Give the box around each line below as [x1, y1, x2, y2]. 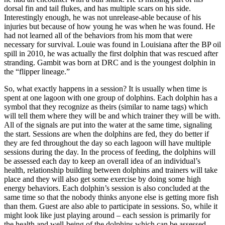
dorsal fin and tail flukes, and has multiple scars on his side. [4, 4, 191, 13]
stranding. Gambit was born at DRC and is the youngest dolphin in [4, 58, 215, 67]
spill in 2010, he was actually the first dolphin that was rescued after [4, 49, 218, 58]
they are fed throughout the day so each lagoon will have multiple [4, 139, 211, 148]
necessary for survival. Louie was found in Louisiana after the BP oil [4, 40, 221, 49]
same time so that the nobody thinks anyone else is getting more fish [4, 193, 218, 202]
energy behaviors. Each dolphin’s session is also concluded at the [4, 184, 209, 193]
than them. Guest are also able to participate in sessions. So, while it [4, 202, 217, 211]
